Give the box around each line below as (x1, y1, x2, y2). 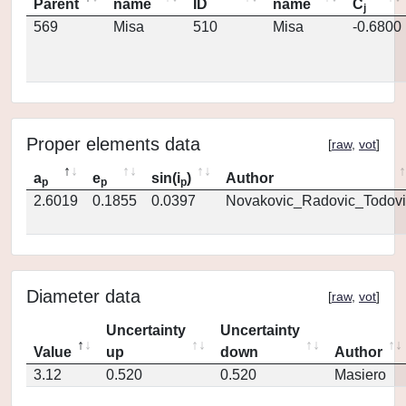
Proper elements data (26, 134, 200, 154)
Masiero (334, 367, 386, 382)
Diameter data (26, 286, 140, 306)
